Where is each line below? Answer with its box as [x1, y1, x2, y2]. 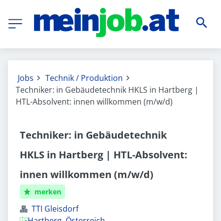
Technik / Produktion [45, 73, 123, 83]
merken [35, 187, 62, 196]
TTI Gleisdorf [32, 203, 78, 214]
